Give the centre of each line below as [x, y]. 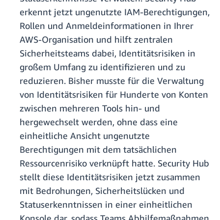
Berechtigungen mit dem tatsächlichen [98, 150]
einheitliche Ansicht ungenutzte [85, 136]
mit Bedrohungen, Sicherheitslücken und [102, 191]
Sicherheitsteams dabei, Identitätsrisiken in [108, 53]
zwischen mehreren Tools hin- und [90, 108]
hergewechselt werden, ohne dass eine [99, 122]
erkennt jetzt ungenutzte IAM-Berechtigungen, [115, 12]
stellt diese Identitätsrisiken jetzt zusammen [110, 177]
